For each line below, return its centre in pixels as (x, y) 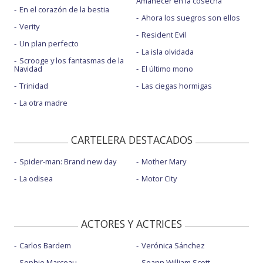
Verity (29, 27)
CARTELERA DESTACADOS (131, 139)
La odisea (36, 178)
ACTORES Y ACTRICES (131, 223)
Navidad (28, 69)
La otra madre (43, 103)
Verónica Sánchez (173, 245)
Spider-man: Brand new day (68, 161)
